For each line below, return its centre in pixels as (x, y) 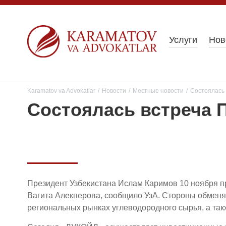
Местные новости (158, 91)
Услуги (183, 40)
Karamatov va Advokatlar (61, 91)
